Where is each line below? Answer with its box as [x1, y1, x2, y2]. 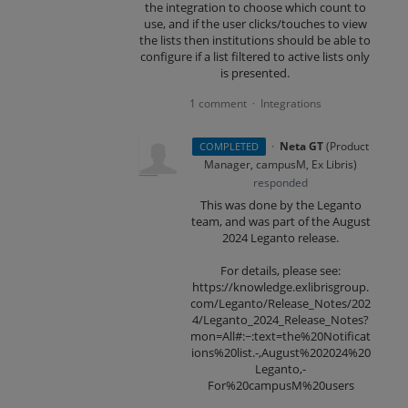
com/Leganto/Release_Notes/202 [190, 295, 372, 312]
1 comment [189, 96, 247, 112]
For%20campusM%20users [207, 377, 354, 394]
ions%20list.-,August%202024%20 [190, 344, 371, 362]
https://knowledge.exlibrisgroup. [192, 279, 370, 296]
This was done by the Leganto [199, 197, 362, 214]
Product [330, 138, 370, 155]
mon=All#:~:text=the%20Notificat [190, 328, 372, 345]
